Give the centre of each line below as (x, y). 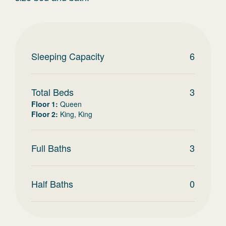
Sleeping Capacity (68, 56)
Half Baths (52, 184)
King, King (76, 114)
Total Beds (52, 92)
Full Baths (51, 148)
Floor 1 (43, 104)
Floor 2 (43, 114)
